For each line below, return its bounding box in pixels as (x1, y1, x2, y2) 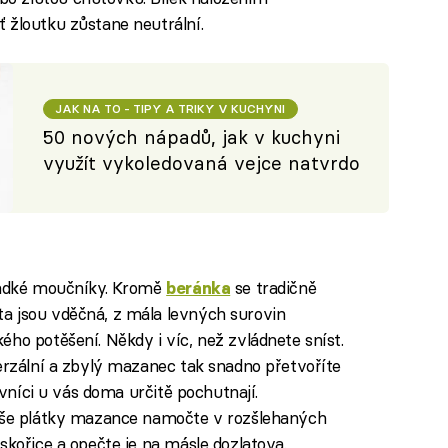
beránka (166, 277, 231, 298)
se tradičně (230, 276, 317, 298)
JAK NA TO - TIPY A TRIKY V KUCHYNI (55, 100, 286, 116)
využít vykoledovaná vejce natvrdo (43, 151, 361, 175)
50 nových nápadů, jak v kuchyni (43, 125, 341, 149)
